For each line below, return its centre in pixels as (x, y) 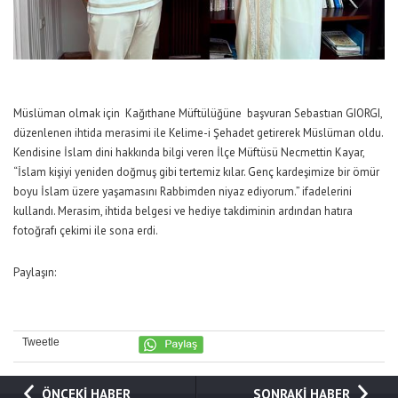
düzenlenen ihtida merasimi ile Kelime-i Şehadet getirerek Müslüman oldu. (198, 132)
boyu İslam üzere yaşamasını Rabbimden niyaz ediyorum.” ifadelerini (183, 191)
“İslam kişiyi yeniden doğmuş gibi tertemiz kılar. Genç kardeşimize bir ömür (196, 171)
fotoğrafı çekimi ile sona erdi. (86, 230)
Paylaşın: (35, 272)
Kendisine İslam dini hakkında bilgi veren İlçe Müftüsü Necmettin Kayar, (189, 152)
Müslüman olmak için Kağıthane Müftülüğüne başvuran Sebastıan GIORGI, (198, 113)
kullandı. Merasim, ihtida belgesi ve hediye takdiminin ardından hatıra (183, 211)
